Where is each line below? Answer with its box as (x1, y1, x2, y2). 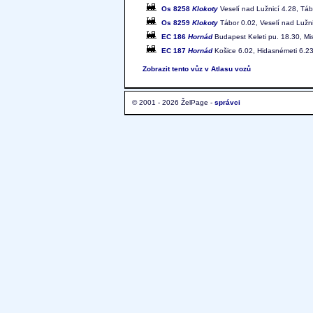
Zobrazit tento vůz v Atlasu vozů (143, 64, 251, 73)
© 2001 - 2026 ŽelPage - (132, 98, 214, 106)
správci (214, 98, 240, 106)
